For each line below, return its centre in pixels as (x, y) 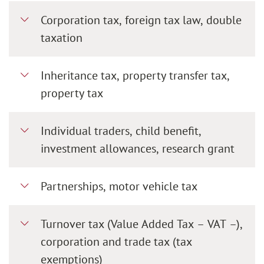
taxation (62, 37)
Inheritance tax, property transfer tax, (135, 75)
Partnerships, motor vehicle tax (119, 186)
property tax (72, 93)
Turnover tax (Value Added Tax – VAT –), (142, 224)
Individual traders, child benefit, (121, 131)
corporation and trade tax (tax (116, 241)
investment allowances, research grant (138, 148)
